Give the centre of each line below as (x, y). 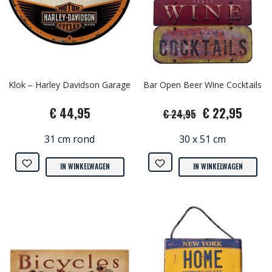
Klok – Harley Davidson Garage (70, 85)
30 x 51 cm (202, 139)
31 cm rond (70, 139)
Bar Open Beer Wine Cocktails (202, 85)
